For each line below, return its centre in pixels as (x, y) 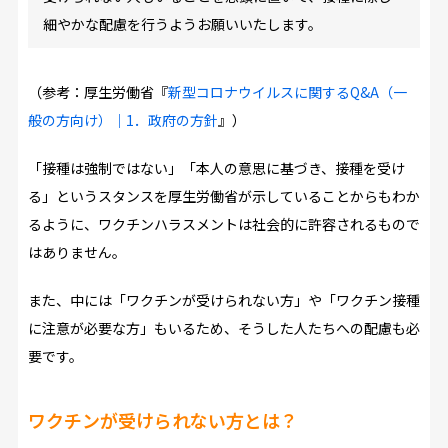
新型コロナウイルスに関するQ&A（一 (287, 91)
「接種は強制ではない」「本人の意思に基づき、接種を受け (216, 167)
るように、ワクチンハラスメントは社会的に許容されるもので (223, 223)
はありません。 (76, 251)
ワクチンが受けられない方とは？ (162, 419)
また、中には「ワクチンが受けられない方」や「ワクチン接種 (223, 299)
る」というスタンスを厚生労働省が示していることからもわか (223, 195)
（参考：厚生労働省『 (97, 91)
